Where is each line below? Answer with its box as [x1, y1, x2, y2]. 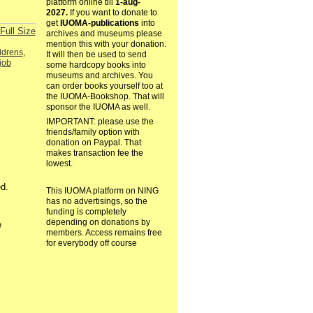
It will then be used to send [45, 50, 147, 60]
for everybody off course [45, 238, 137, 249]
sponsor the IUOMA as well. [45, 102, 150, 112]
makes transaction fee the [45, 148, 143, 159]
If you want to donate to [67, 8, 157, 18]
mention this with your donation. [45, 39, 166, 50]
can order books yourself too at [45, 81, 163, 92]
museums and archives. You [45, 71, 153, 81]
